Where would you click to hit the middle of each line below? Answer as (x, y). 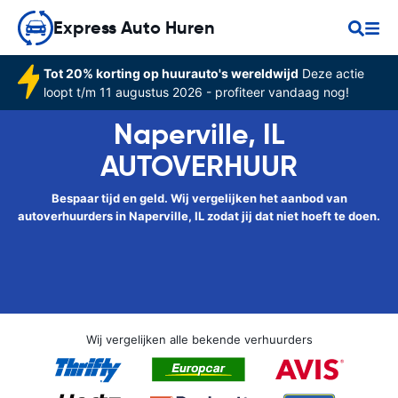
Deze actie (331, 73)
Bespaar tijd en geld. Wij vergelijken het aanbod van (199, 198)
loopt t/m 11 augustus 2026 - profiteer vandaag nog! (196, 92)
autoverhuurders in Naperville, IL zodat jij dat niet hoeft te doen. (199, 216)
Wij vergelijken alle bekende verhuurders (199, 339)
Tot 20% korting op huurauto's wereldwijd (171, 73)
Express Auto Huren (134, 28)
